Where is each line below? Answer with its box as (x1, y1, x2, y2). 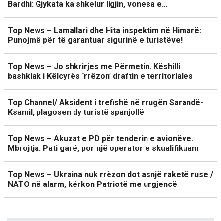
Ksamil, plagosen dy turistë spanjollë (8, 108, 144, 117)
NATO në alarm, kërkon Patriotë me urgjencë (8, 180, 177, 189)
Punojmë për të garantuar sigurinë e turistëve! (8, 36, 183, 45)
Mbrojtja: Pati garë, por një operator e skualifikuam (8, 144, 199, 153)
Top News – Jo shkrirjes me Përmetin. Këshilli (8, 62, 180, 71)
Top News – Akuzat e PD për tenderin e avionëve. (8, 134, 193, 143)
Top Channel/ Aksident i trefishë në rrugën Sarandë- (8, 98, 203, 107)
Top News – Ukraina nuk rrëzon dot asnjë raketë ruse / (8, 170, 213, 179)
